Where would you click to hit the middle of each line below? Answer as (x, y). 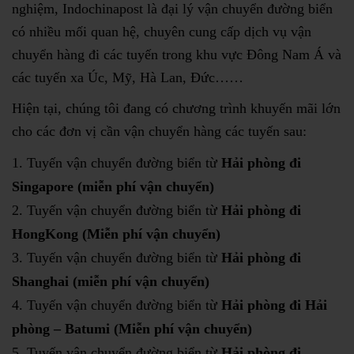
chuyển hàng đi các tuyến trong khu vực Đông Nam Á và (177, 55)
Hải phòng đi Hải (274, 305)
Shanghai (40, 282)
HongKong (45, 234)
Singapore (43, 187)
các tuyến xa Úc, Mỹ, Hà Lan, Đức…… (128, 78)
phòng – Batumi (61, 329)
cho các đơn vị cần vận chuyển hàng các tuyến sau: (159, 132)
